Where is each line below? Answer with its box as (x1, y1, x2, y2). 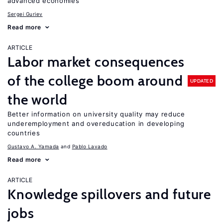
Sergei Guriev (7, 11, 43, 17)
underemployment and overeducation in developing (7, 119, 185, 127)
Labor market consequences (7, 53, 185, 70)
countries (7, 129, 40, 137)
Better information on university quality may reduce (7, 110, 185, 118)
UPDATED (190, 77, 213, 84)
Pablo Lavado (72, 143, 108, 149)
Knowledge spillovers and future (7, 186, 212, 203)
